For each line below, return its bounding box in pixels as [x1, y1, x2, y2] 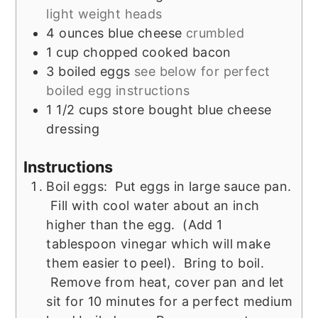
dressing [46, 121, 100, 137]
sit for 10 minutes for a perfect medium [46, 294, 292, 309]
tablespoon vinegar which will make [46, 236, 270, 252]
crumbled [185, 26, 245, 41]
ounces [59, 26, 104, 41]
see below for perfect [134, 64, 270, 79]
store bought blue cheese [111, 102, 272, 118]
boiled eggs [58, 64, 131, 79]
